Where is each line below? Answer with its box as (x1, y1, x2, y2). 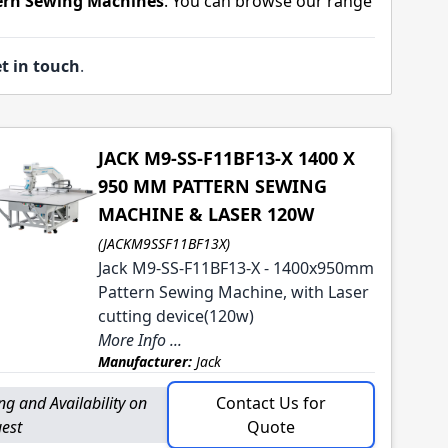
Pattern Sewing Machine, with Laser (97, 281, 369, 304)
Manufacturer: (97, 352, 192, 372)
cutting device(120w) (97, 305, 254, 328)
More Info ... (97, 329, 182, 352)
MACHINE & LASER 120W (97, 202, 314, 227)
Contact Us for (216, 392, 326, 415)
